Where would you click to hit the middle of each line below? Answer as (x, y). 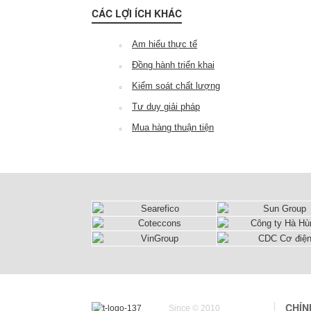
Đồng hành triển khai (173, 65)
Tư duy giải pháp (166, 107)
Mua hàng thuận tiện (173, 127)
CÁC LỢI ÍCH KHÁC (137, 13)
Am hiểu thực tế (165, 44)
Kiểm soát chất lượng (176, 86)
